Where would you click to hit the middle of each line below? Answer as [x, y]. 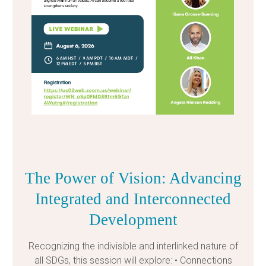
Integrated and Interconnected [133, 199]
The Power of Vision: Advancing [133, 178]
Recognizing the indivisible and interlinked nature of [133, 246]
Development [133, 219]
